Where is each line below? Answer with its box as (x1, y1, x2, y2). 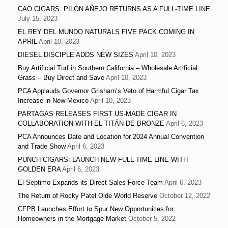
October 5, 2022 (128, 215, 176, 223)
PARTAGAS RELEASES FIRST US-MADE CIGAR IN (18, 110, 177, 118)
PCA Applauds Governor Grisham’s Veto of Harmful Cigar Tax (18, 87, 199, 95)
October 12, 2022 (159, 192, 210, 200)
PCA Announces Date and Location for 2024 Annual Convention (18, 133, 204, 141)
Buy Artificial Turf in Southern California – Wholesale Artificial (18, 64, 197, 72)
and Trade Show (18, 142, 66, 151)
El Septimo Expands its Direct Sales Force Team (18, 179, 163, 187)
